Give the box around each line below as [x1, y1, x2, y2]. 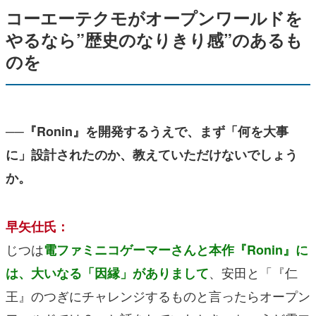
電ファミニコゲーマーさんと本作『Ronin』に [44, 241, 308, 260]
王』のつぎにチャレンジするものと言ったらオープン [6, 286, 310, 305]
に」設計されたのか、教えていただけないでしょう [6, 145, 298, 164]
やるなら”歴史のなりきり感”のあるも [6, 28, 303, 52]
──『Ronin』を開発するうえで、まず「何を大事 [6, 122, 288, 141]
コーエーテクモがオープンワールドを [6, 6, 303, 30]
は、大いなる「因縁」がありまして [6, 264, 209, 283]
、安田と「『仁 [209, 263, 298, 282]
